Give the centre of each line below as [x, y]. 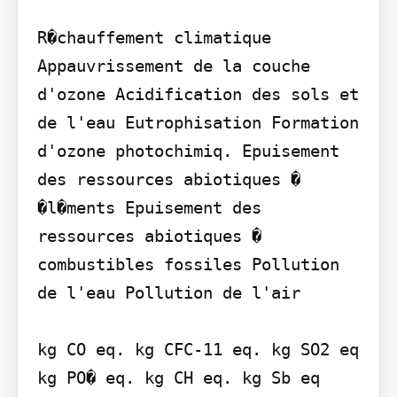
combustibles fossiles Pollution [188, 264]
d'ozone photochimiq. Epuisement [188, 150]
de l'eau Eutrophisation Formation [198, 122]
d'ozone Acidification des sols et [198, 93]
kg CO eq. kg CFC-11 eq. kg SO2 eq [198, 349]
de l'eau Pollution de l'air [168, 292]
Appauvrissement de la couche [173, 65]
